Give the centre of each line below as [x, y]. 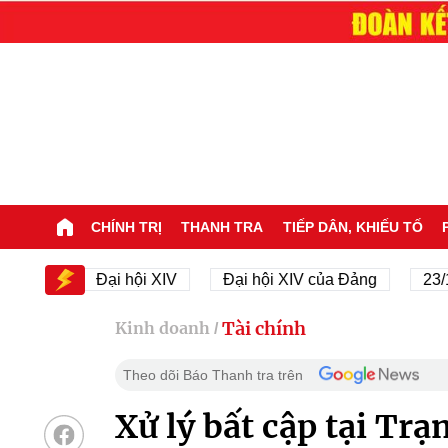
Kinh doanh [162, 328]
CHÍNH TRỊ [126, 226]
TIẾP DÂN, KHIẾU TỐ [352, 226]
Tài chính [263, 328]
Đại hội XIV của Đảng [249, 279]
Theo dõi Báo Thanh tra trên [212, 374]
